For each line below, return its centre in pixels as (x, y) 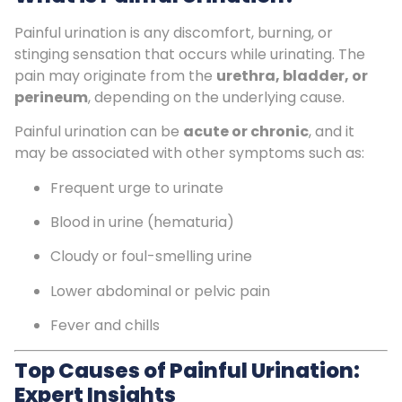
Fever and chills (105, 326)
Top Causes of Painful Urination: (187, 370)
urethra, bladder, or (292, 75)
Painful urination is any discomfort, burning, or (174, 32)
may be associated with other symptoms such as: (189, 153)
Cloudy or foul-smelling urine (151, 257)
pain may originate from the (115, 75)
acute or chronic (246, 132)
